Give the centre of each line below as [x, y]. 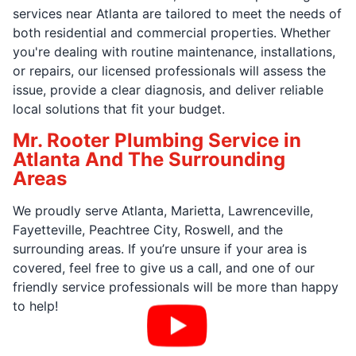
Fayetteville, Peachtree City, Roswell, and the [148, 230]
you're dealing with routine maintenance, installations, [174, 52]
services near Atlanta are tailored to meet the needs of [177, 14]
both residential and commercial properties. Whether [172, 33]
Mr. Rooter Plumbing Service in [157, 140]
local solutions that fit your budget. [119, 109]
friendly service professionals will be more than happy [176, 287]
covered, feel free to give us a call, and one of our [164, 268]
